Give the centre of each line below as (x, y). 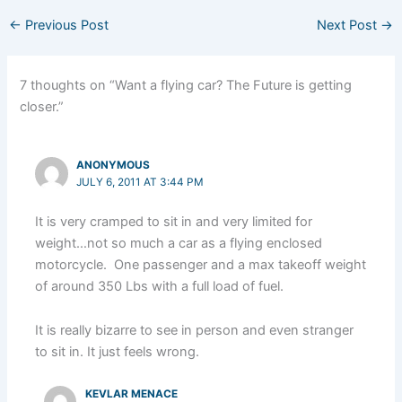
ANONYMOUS (114, 166)
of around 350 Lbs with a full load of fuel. (162, 286)
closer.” (42, 107)
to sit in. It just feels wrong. (118, 352)
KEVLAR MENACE (131, 393)
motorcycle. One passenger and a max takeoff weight (201, 264)
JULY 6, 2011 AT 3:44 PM (140, 183)
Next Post (349, 25)
